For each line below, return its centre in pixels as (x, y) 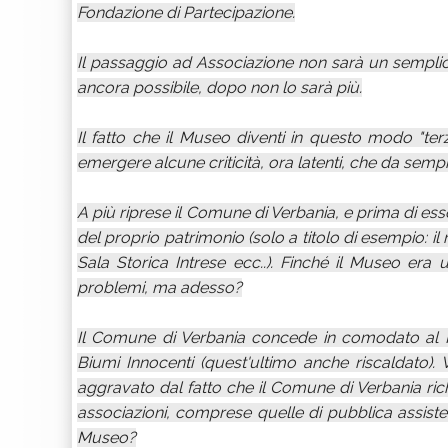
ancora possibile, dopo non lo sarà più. (219, 87)
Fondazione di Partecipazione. (186, 12)
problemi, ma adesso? (159, 287)
